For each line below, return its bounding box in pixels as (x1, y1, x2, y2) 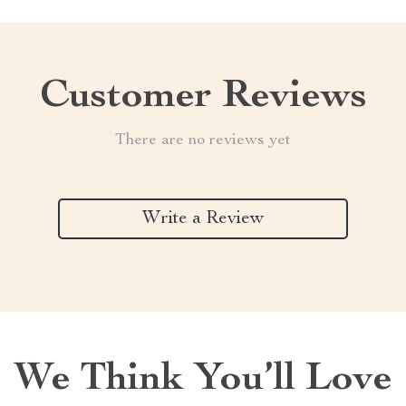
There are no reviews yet (115, 132, 291, 149)
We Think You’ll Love (14, 361, 392, 401)
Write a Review (142, 209, 264, 228)
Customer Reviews (39, 78, 367, 118)
